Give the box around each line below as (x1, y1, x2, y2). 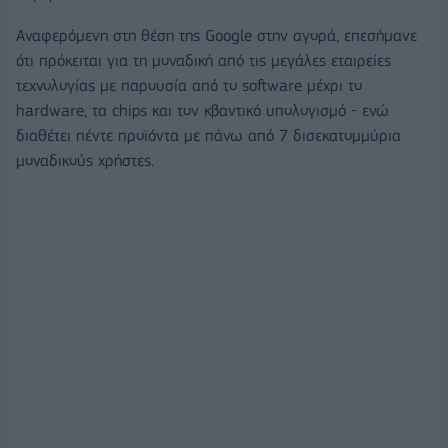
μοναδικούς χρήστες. (16, 151, 154, 170)
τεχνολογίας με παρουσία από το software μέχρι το (16, 76, 362, 95)
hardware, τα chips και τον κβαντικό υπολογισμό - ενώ (16, 101, 389, 120)
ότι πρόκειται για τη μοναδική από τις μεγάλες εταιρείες (16, 51, 391, 70)
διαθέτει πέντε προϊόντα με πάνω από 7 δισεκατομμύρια (16, 126, 401, 145)
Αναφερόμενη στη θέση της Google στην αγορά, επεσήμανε (16, 26, 417, 45)
